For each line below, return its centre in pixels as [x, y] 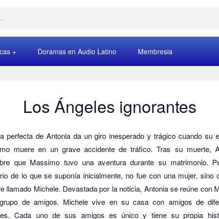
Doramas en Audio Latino [77, 51]
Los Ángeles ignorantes [109, 106]
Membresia [155, 51]
